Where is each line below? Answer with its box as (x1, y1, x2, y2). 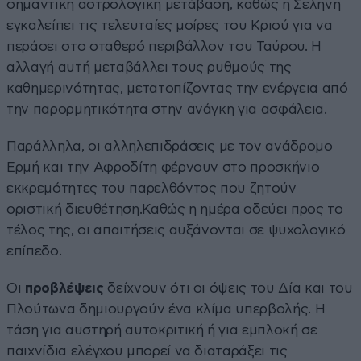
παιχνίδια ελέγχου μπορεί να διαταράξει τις (6, 343, 288, 358)
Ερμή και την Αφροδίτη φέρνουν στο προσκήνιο (6, 160, 320, 174)
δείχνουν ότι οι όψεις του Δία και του (103, 280, 353, 295)
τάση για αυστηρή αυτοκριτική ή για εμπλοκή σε (6, 322, 317, 337)
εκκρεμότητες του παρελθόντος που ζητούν (6, 180, 297, 195)
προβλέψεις (21, 280, 104, 295)
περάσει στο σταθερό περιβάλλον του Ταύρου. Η (6, 39, 322, 53)
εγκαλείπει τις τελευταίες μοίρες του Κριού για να (6, 18, 333, 32)
